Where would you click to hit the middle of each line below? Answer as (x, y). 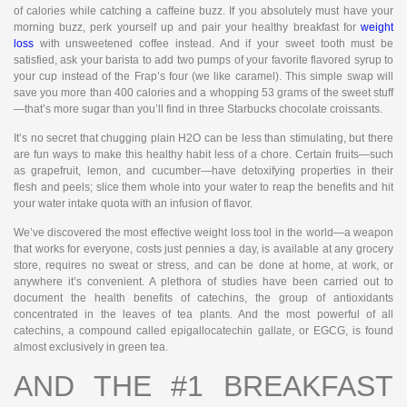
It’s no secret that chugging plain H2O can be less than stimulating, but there (203, 138)
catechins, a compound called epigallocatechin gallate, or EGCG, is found (203, 331)
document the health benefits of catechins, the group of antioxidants (203, 298)
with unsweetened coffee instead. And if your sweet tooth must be (213, 43)
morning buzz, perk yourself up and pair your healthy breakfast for (187, 27)
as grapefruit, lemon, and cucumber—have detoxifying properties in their (203, 170)
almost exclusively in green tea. (91, 347)
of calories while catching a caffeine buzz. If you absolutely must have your (203, 10)
